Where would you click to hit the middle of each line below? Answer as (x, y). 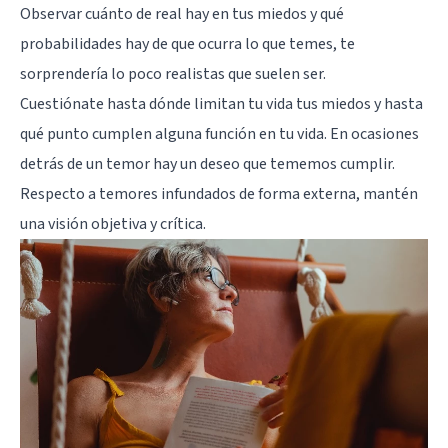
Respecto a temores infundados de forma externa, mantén (219, 193)
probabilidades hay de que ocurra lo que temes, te (187, 43)
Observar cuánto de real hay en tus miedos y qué (182, 13)
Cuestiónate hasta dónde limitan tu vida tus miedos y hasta (221, 103)
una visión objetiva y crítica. (113, 223)
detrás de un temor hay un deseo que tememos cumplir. (207, 163)
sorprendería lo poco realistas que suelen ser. (173, 73)
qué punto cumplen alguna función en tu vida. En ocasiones (219, 133)
